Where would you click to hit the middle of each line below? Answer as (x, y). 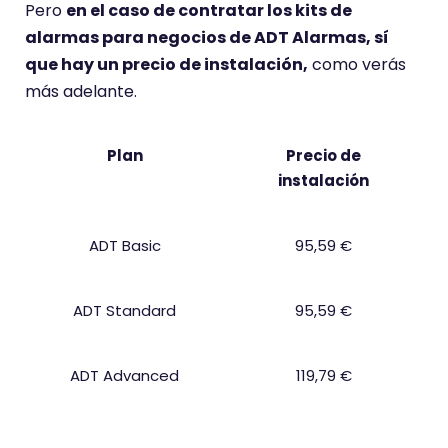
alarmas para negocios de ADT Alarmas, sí (207, 37)
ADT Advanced (124, 375)
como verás (357, 64)
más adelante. (81, 91)
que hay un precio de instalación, (166, 64)
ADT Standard (124, 310)
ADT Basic (124, 245)
